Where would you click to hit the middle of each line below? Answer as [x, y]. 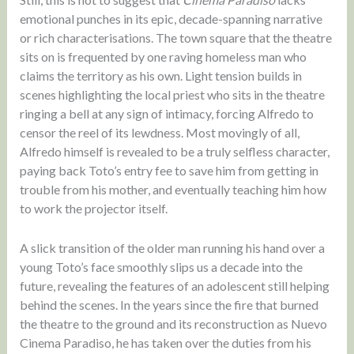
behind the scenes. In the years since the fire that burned [169, 304]
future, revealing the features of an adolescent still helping [174, 285]
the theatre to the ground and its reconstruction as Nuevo [173, 323]
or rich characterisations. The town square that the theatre [175, 38]
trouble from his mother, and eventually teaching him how [173, 190]
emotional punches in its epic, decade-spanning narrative [171, 19]
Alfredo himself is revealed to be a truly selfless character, [174, 152]
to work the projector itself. [93, 209]
